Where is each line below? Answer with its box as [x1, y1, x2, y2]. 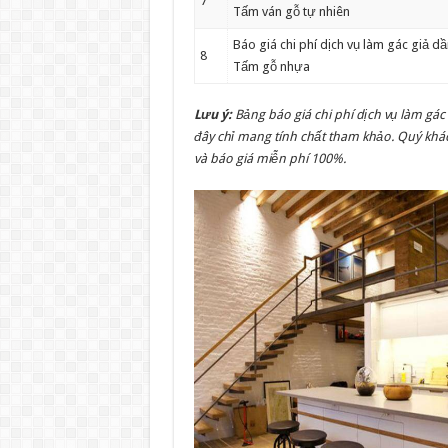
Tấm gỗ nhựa [232, 59, 310, 74]
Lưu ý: [193, 106, 232, 122]
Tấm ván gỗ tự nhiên [232, 4, 350, 19]
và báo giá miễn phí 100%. [193, 150, 346, 166]
